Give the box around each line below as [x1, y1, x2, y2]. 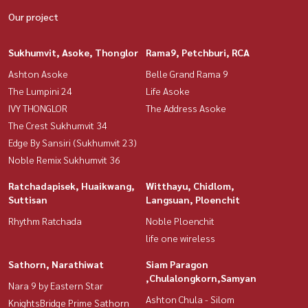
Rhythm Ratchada [8, 214, 82, 227]
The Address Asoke [146, 101, 226, 114]
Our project [8, 10, 58, 23]
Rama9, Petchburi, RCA [146, 45, 250, 58]
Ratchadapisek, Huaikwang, [8, 179, 135, 192]
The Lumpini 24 [8, 84, 72, 97]
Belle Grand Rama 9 [146, 67, 228, 80]
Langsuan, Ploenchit [146, 192, 240, 206]
